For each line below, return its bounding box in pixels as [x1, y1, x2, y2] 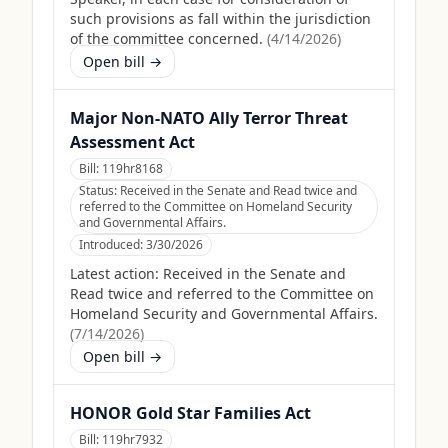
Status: [79, 182, 120, 199]
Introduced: [79, 236, 146, 253]
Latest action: [70, 264, 159, 283]
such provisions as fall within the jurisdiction [70, 9, 371, 28]
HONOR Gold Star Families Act [70, 402, 311, 424]
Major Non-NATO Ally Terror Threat [70, 107, 348, 129]
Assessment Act [70, 131, 195, 153]
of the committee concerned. [70, 29, 263, 48]
